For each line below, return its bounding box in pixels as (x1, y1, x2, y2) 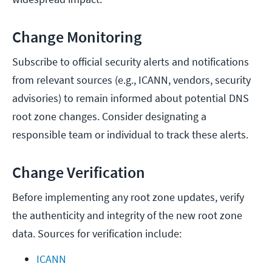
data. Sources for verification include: (12, 226, 182, 241)
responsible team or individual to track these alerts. (12, 127, 248, 142)
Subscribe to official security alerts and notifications (12, 55, 249, 69)
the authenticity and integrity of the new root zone (12, 208, 242, 223)
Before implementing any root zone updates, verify (12, 190, 244, 205)
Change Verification (12, 162, 145, 183)
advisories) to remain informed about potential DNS (12, 91, 249, 106)
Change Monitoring (12, 27, 142, 47)
